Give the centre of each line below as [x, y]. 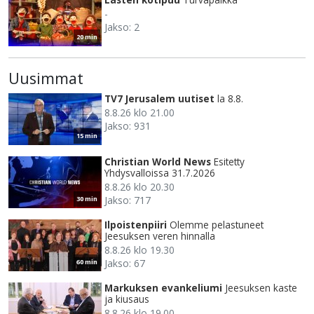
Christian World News [158, 162]
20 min [87, 37]
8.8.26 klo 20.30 [139, 187]
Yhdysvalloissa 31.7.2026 [160, 173]
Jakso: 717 [128, 200]
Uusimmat [46, 78]
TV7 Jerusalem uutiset [159, 99]
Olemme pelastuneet [217, 225]
